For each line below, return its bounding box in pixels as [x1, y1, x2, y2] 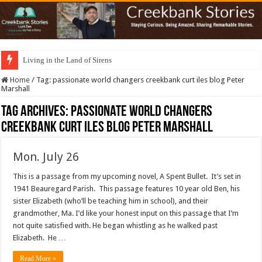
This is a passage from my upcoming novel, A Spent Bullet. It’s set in [13, 172, 242, 181]
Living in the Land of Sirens [23, 56, 112, 65]
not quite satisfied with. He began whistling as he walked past [13, 221, 218, 230]
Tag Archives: [1, 104, 71, 120]
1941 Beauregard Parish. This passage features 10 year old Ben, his [13, 184, 240, 194]
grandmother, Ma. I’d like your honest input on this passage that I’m [13, 209, 239, 218]
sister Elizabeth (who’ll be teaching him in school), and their [13, 196, 209, 206]
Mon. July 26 [13, 150, 80, 164]
